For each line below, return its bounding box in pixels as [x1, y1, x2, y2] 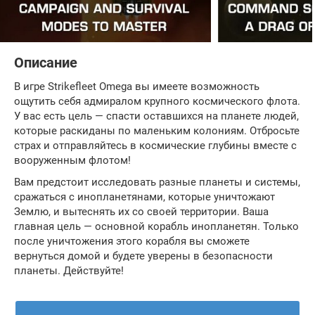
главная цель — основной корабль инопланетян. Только [14, 220, 299, 233]
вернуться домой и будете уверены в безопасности [14, 250, 273, 263]
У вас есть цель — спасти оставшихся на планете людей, [14, 110, 299, 123]
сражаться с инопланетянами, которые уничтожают [14, 191, 275, 204]
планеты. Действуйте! [14, 264, 124, 278]
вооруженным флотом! [14, 154, 131, 167]
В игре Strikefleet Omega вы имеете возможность [14, 80, 259, 94]
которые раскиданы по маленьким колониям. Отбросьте [14, 124, 300, 138]
